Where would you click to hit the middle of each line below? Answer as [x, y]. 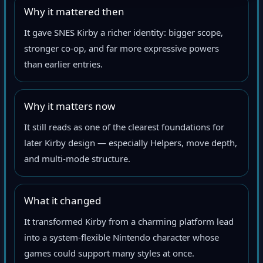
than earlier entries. [63, 66]
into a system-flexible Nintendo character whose [122, 239]
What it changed [63, 203]
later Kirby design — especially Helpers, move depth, [131, 145]
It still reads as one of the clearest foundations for [124, 129]
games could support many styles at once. [109, 255]
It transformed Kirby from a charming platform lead [129, 223]
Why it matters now [70, 108]
